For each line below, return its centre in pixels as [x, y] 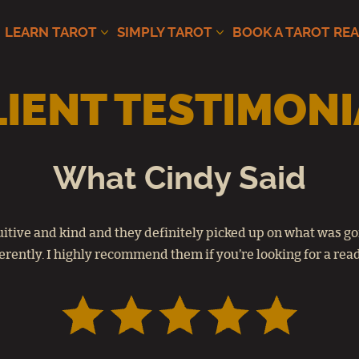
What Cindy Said [179, 179]
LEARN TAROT [51, 32]
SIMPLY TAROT [165, 32]
